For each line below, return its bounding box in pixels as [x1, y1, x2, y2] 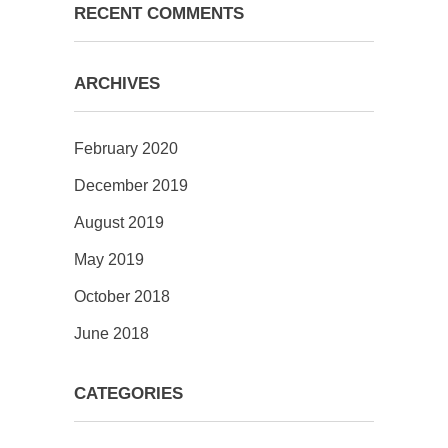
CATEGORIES [74, 384, 183, 403]
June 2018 [74, 325, 149, 342]
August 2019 [74, 214, 164, 231]
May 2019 [74, 251, 144, 268]
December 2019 [74, 177, 188, 194]
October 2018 [74, 288, 170, 305]
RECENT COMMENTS [74, 4, 244, 23]
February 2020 [74, 140, 178, 157]
